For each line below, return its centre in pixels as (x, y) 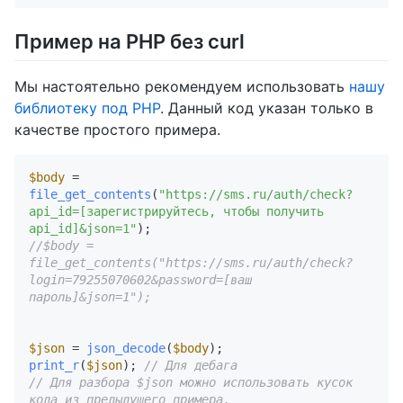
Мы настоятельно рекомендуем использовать (182, 86)
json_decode (126, 348)
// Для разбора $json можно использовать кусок (191, 382)
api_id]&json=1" (83, 228)
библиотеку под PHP (87, 107)
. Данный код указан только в (267, 107)
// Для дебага (191, 365)
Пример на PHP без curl (130, 42)
